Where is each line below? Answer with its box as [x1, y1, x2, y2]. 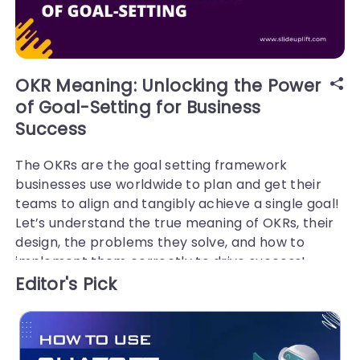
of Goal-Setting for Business [15, 95, 261, 119]
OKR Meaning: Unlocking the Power [15, 73, 321, 97]
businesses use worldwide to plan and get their [15, 174, 321, 194]
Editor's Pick [15, 272, 117, 296]
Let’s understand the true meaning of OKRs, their [15, 213, 334, 232]
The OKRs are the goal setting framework [15, 155, 288, 174]
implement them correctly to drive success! [15, 252, 306, 271]
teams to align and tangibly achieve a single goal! [15, 194, 340, 213]
